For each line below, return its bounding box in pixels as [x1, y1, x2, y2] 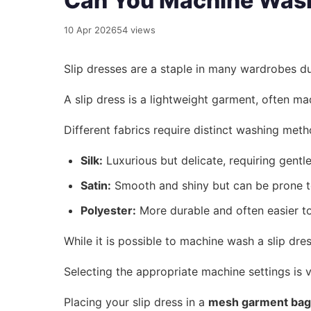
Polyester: [81, 203, 136, 218]
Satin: [81, 178, 111, 193]
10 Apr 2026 [64, 24, 117, 36]
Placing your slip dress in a [64, 295, 208, 310]
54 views [117, 24, 155, 36]
